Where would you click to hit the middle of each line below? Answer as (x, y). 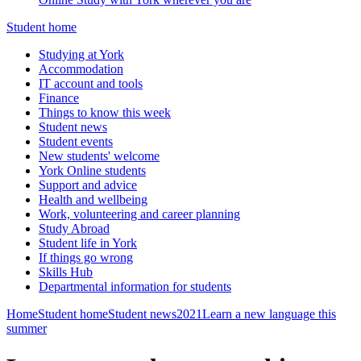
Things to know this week (105, 112)
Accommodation (81, 69)
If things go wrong (86, 257)
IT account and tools (91, 83)
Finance (59, 98)
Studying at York (81, 54)
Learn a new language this (269, 314)
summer (27, 328)
